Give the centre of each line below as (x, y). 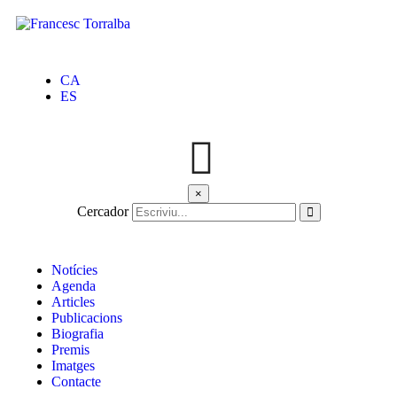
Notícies (74, 270)
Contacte (76, 381)
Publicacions (87, 318)
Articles (73, 302)
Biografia (78, 334)
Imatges (73, 366)
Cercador (102, 211)
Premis (70, 350)
